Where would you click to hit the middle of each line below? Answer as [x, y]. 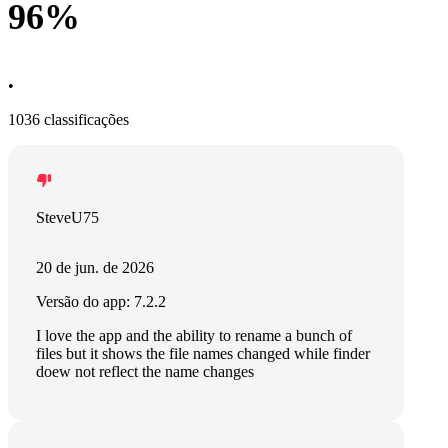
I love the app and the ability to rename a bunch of [194, 335]
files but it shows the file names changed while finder [203, 353]
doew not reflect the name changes [145, 371]
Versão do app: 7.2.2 [101, 301]
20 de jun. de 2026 [95, 267]
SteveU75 [67, 217]
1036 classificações [68, 119]
